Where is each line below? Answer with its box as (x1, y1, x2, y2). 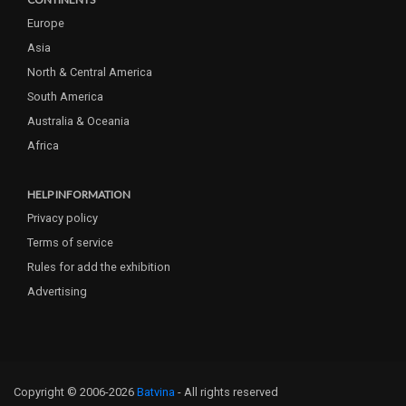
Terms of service (27, 235, 113, 249)
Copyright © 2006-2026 (14, 384, 137, 399)
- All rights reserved (178, 384, 278, 399)
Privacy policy (27, 210, 98, 225)
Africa (27, 138, 59, 152)
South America (27, 89, 103, 103)
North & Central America (27, 64, 152, 79)
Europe (27, 15, 64, 30)
